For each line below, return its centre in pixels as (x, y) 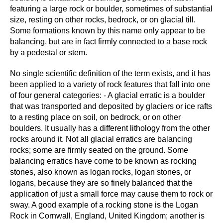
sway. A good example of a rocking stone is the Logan (104, 205)
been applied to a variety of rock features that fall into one (110, 84)
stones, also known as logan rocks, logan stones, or (101, 172)
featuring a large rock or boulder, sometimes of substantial (111, 9)
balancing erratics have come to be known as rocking (103, 161)
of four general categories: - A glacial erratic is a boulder (108, 95)
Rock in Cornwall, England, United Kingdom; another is (107, 216)
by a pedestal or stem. (49, 53)
